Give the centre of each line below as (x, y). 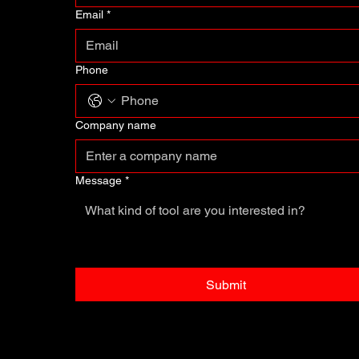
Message (99, 180)
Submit (226, 284)
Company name (116, 125)
